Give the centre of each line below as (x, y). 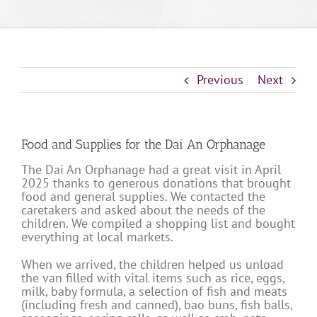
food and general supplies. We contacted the (143, 197)
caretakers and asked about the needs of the (143, 210)
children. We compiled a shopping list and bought (158, 224)
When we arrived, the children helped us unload (152, 265)
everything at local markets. (97, 237)
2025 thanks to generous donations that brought (156, 183)
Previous (220, 80)
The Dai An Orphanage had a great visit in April (151, 170)
